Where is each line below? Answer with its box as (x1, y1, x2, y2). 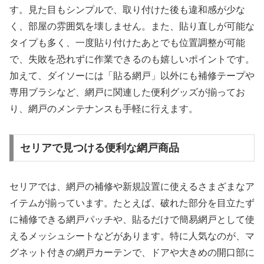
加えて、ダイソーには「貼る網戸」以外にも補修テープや (9, 71, 255, 81)
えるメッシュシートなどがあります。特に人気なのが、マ (9, 230, 255, 241)
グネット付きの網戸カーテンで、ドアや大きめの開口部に (9, 247, 255, 258)
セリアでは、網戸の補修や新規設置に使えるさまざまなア (9, 181, 255, 192)
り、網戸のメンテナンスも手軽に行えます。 (9, 104, 198, 114)
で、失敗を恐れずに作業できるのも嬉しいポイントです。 (9, 54, 255, 65)
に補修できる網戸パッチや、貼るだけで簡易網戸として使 (9, 214, 255, 225)
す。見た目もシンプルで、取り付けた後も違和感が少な (9, 5, 245, 15)
